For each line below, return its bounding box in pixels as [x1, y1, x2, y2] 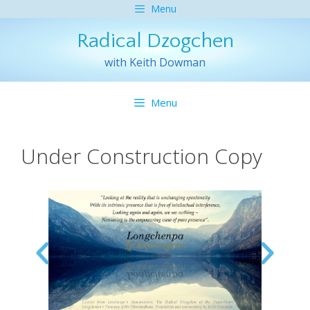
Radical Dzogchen [76, 30, 234, 53]
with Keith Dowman [104, 55, 206, 70]
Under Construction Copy [21, 142, 262, 170]
